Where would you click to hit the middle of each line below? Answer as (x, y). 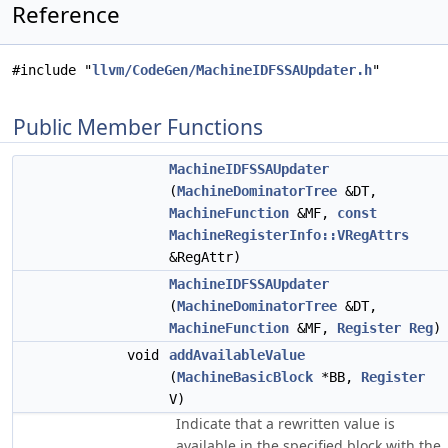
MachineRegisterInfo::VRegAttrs (289, 235)
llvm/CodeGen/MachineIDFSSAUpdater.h (232, 70)
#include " (52, 70)
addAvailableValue (237, 355)
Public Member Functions (138, 127)
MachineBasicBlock (245, 377)
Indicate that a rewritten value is (285, 423)
